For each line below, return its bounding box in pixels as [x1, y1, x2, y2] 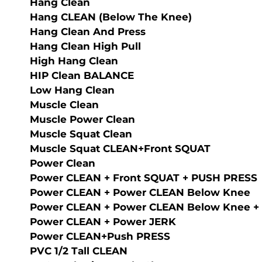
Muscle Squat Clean [30, 128, 132, 140]
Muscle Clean [30, 99, 99, 111]
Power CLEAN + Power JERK [30, 216, 176, 227]
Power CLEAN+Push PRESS [30, 230, 170, 242]
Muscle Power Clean [30, 113, 135, 125]
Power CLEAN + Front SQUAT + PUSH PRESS [30, 172, 257, 184]
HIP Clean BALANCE [30, 70, 134, 81]
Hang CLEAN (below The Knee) [30, 11, 192, 23]
